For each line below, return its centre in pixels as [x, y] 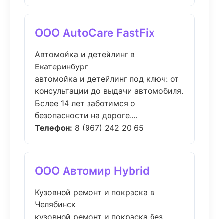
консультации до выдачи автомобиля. [109, 91]
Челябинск [55, 204]
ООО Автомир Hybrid [92, 170]
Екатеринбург [61, 66]
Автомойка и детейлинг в [85, 54]
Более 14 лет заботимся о [85, 103]
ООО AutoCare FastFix [95, 33]
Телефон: [54, 128]
